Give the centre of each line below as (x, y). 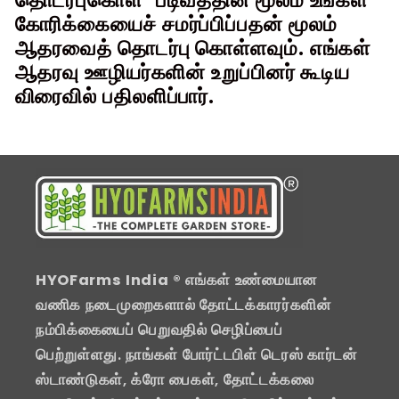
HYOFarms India (102, 281)
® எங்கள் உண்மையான (243, 281)
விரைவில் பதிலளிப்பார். (115, 97)
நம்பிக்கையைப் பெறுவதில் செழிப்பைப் (159, 330)
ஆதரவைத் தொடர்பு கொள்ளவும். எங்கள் (193, 49)
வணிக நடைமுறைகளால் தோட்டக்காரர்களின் (183, 305)
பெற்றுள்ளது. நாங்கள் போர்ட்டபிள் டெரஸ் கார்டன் (196, 355)
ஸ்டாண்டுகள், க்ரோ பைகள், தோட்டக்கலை (175, 380)
